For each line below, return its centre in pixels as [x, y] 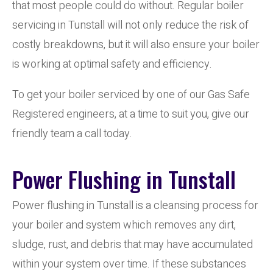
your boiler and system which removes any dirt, [124, 225]
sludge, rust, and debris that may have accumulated [133, 245]
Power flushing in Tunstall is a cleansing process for [135, 206]
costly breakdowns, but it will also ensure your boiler [136, 45]
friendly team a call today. [72, 134]
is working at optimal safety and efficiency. [112, 64]
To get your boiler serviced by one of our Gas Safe [131, 95]
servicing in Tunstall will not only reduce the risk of [130, 25]
